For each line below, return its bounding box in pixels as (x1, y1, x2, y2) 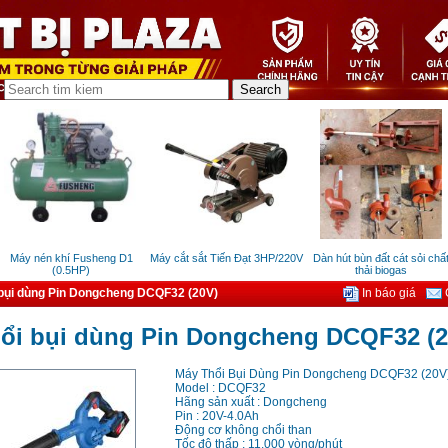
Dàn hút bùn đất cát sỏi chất (306, 252, 442, 265)
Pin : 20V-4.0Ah (174, 409, 259, 424)
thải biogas (348, 264, 400, 277)
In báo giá (358, 286, 416, 301)
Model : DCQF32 (174, 381, 266, 396)
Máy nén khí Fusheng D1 (2, 252, 126, 265)
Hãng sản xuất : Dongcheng (174, 395, 327, 410)
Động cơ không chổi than (174, 423, 312, 438)
